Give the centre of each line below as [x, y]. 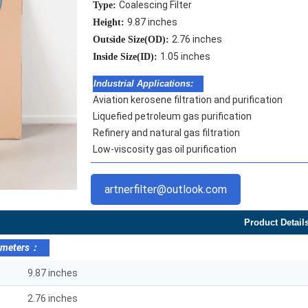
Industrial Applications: [143, 84]
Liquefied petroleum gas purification [172, 117]
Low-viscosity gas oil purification [165, 150]
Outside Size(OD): [132, 40]
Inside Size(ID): [126, 57]
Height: [110, 23]
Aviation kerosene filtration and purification [188, 100]
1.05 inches [185, 57]
